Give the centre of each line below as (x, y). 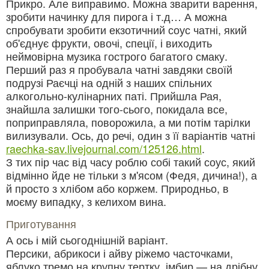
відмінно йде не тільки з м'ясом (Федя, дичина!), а (131, 175)
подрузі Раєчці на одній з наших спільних (109, 83)
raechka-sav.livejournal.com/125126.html (104, 149)
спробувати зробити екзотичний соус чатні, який (126, 30)
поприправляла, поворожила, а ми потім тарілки (128, 122)
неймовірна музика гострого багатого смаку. (117, 56)
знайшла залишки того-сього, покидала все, (117, 109)
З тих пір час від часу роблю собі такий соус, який (131, 162)
